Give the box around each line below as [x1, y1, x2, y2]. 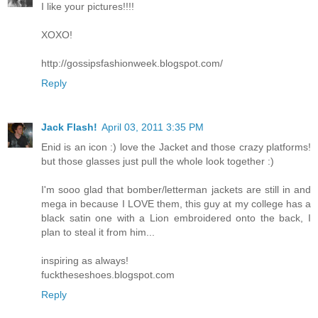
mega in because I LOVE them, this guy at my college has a [41, 197, 311, 209]
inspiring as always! [41, 254, 128, 266]
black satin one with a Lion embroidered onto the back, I [41, 212, 311, 224]
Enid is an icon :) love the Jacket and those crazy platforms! [41, 141, 311, 153]
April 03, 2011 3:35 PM [102, 121, 204, 133]
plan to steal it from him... [41, 226, 155, 238]
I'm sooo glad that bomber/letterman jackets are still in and [41, 183, 311, 195]
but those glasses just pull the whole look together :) [41, 155, 274, 167]
